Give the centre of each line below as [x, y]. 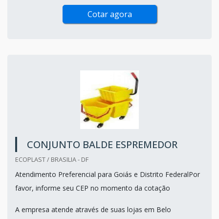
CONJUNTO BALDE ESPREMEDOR [102, 144]
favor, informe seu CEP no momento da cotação [93, 188]
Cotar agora [109, 14]
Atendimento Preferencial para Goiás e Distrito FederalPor [108, 174]
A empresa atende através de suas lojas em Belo [93, 209]
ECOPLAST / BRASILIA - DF [52, 159]
